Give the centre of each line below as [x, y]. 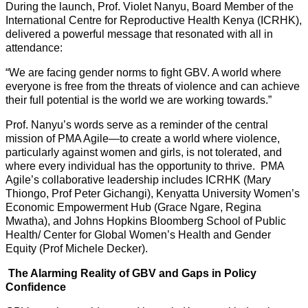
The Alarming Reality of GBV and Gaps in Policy [131, 274]
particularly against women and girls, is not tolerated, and [144, 153]
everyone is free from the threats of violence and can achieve [153, 87]
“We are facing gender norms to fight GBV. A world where [143, 73]
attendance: [34, 48]
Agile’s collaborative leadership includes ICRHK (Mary [138, 180]
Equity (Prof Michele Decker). [77, 249]
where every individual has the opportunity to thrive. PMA [145, 166]
